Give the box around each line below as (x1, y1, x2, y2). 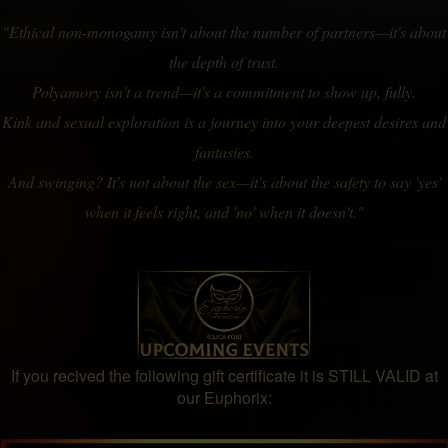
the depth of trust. (169, 51, 279, 73)
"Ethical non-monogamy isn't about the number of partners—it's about (2, 21, 446, 43)
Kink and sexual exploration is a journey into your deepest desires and (2, 111, 446, 133)
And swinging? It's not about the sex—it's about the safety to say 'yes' (7, 171, 441, 193)
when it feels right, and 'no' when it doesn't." (84, 201, 364, 223)
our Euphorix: (176, 385, 272, 409)
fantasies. (194, 141, 254, 163)
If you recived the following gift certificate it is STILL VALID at (10, 363, 438, 387)
